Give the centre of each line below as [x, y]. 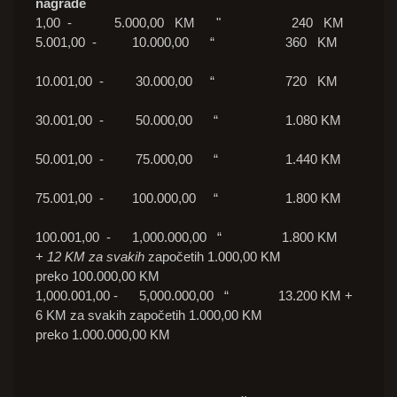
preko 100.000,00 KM [97, 276]
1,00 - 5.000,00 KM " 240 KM [190, 23]
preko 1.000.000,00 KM [103, 335]
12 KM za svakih [96, 257]
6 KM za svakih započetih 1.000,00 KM [149, 315]
